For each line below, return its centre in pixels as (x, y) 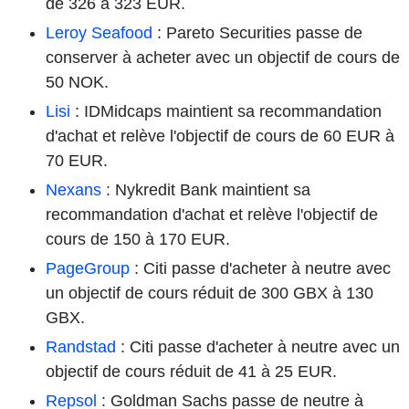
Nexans (73, 189)
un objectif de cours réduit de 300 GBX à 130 (210, 293)
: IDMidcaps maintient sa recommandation (226, 111)
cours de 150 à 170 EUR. (138, 239)
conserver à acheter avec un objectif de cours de (223, 57)
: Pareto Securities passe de (257, 32)
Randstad (81, 346)
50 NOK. (77, 82)
